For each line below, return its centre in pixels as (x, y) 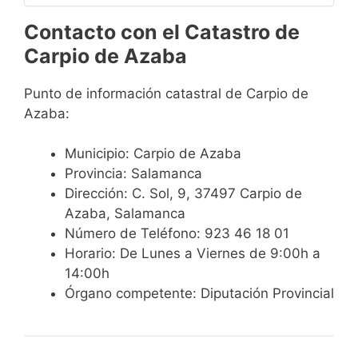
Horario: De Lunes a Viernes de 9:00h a (193, 254)
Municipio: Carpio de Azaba (153, 154)
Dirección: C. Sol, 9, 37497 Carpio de (183, 194)
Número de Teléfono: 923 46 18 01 (177, 234)
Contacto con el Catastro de (162, 32)
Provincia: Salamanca (133, 174)
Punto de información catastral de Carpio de (166, 93)
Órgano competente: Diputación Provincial (199, 294)
